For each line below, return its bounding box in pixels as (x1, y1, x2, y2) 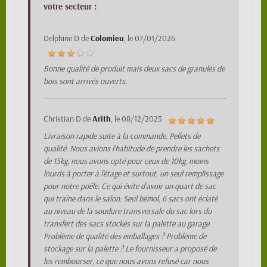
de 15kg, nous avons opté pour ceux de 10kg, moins (44, 156, 209, 167)
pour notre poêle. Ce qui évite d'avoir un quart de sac (44, 181, 216, 192)
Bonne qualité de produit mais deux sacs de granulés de (44, 63, 225, 74)
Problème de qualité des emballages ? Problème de (44, 231, 206, 242)
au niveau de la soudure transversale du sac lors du (44, 206, 212, 217)
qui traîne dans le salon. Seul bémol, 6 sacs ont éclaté (44, 193, 218, 204)
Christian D (44, 113, 81, 125)
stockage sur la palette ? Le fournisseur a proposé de (44, 243, 216, 254)
